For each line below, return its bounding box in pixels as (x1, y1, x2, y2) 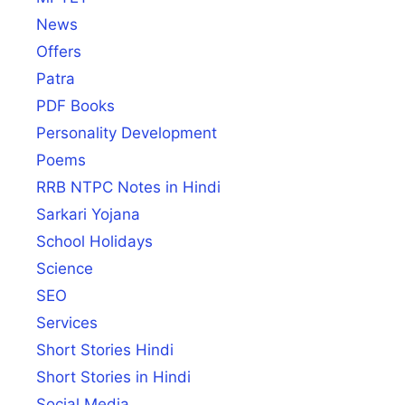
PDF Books (36, 96, 115, 115)
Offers (36, 42, 81, 61)
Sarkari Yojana (36, 204, 140, 223)
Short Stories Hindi (36, 340, 174, 359)
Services (36, 313, 98, 332)
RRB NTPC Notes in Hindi (36, 177, 221, 196)
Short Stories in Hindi (36, 367, 191, 386)
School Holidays (36, 231, 153, 250)
